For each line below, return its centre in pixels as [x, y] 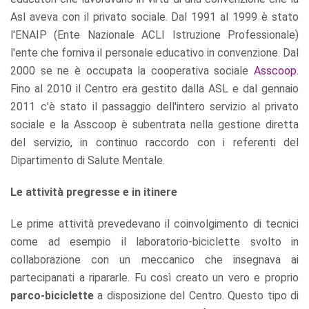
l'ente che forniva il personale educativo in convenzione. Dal [154, 52]
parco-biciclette [52, 295]
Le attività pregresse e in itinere [94, 192]
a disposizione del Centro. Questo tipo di [196, 295]
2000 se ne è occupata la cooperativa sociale [132, 70]
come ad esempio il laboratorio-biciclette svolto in [154, 241]
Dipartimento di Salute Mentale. [88, 160]
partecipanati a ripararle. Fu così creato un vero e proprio [154, 277]
